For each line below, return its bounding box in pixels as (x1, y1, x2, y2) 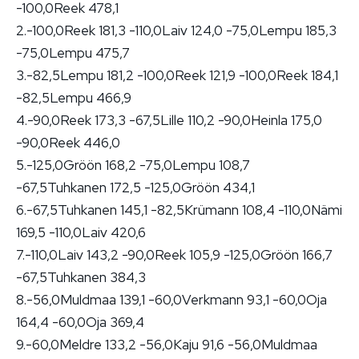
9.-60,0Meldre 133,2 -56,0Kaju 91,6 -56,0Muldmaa (16, 335, 317, 353)
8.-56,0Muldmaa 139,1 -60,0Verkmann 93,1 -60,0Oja (16, 290, 327, 309)
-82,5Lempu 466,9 (16, 88, 131, 107)
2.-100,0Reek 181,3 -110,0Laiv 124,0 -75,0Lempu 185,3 (16, 21, 337, 39)
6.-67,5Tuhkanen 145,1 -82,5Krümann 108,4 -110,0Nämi (16, 200, 342, 219)
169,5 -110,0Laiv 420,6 (16, 223, 146, 241)
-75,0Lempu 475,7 (16, 43, 130, 62)
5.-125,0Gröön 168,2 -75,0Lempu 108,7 (16, 155, 250, 174)
